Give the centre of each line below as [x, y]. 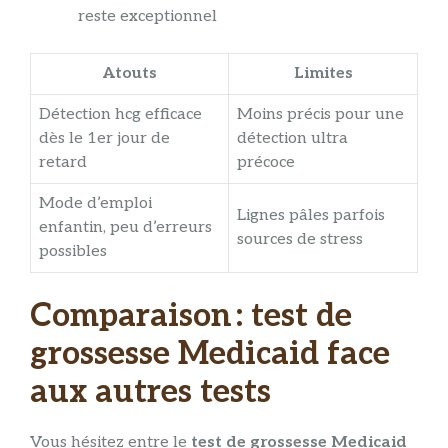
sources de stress [300, 240]
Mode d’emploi [95, 204]
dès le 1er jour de [104, 139]
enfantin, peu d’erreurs [125, 228]
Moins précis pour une [320, 115]
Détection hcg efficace [120, 115]
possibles [73, 252]
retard [63, 163]
